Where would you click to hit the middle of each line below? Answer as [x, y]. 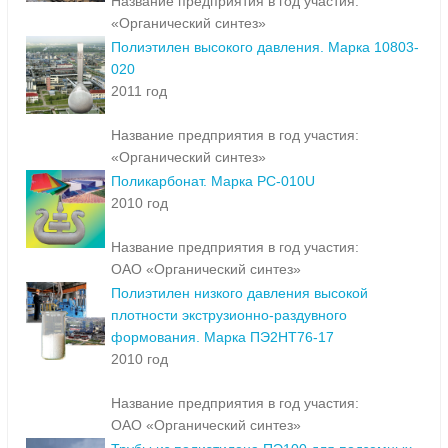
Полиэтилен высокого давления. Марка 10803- [265, 47]
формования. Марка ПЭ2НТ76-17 [222, 337]
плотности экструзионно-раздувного [229, 315]
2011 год [139, 91]
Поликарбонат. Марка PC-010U [213, 181]
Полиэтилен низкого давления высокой [239, 293]
